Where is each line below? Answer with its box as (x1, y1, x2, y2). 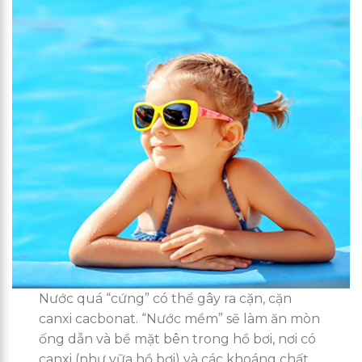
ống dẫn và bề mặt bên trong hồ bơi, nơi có (39, 331, 317, 347)
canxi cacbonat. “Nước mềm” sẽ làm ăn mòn (39, 311, 321, 327)
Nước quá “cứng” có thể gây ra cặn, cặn (39, 291, 293, 307)
